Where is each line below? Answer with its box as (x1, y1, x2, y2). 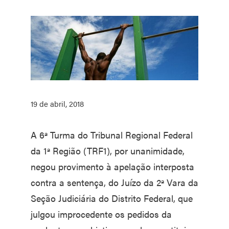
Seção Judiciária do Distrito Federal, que (31, 191, 193, 204)
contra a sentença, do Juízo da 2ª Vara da (31, 175, 198, 189)
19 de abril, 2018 (31, 98, 84, 109)
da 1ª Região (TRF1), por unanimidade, (31, 144, 185, 157)
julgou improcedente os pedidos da (31, 207, 172, 220)
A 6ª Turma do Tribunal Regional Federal (31, 128, 193, 141)
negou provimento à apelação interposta (31, 159, 194, 173)
